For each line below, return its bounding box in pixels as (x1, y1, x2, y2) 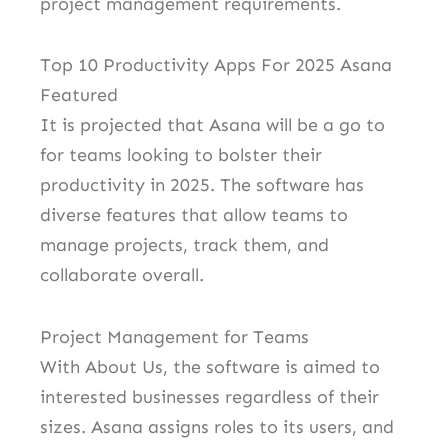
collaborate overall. (40, 264, 204, 287)
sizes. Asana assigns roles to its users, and (40, 415, 394, 438)
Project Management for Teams (40, 325, 309, 348)
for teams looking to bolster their (40, 144, 322, 167)
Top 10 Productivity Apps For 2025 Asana (40, 54, 392, 77)
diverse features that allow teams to (40, 204, 348, 227)
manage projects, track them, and (40, 234, 329, 257)
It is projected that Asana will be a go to (40, 114, 385, 137)
